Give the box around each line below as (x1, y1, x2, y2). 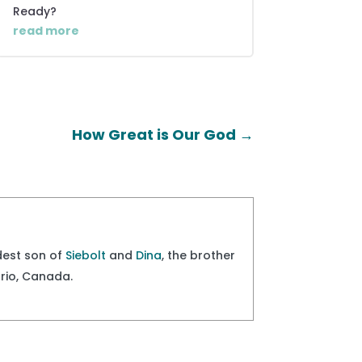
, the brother (162, 246, 236, 263)
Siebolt (65, 246, 107, 263)
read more (12, 22, 79, 39)
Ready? (12, 2, 57, 19)
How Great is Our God (71, 124, 236, 145)
